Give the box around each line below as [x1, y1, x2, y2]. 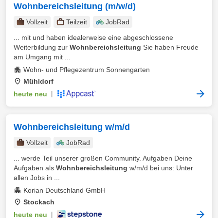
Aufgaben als [14, 164, 56, 172]
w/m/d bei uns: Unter [127, 164, 193, 172]
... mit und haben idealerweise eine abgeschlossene [14, 34, 173, 41]
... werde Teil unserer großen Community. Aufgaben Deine [14, 154, 192, 162]
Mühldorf [23, 77, 54, 85]
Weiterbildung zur [14, 43, 70, 51]
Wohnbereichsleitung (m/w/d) [14, 1, 136, 11]
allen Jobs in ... [14, 174, 60, 182]
